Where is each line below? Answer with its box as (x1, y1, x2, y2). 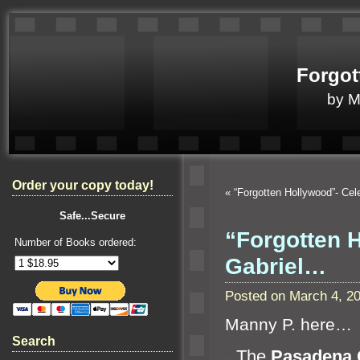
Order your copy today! (12, 178, 153, 192)
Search (12, 334, 55, 348)
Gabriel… (225, 253, 326, 279)
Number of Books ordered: (14, 236, 137, 248)
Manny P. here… (225, 315, 352, 335)
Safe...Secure (59, 210, 125, 222)
